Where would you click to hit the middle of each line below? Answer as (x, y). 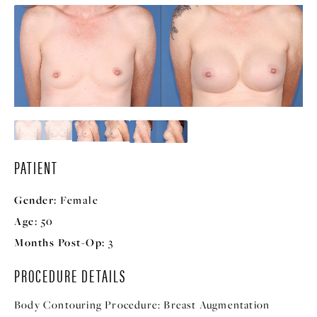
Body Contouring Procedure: (88, 304)
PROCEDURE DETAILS (70, 275)
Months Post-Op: (60, 242)
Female (77, 199)
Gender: (36, 200)
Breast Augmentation (217, 304)
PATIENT (36, 167)
